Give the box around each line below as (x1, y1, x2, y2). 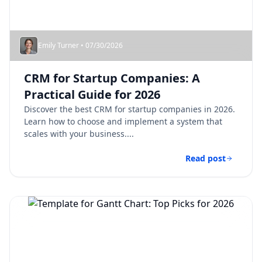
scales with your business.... (24, 128, 134, 139)
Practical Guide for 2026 (24, 87, 160, 102)
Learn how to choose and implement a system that (24, 116, 222, 127)
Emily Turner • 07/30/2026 (38, 40, 123, 50)
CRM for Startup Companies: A (24, 70, 200, 86)
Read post (185, 153, 226, 164)
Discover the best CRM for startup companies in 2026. (24, 104, 235, 115)
